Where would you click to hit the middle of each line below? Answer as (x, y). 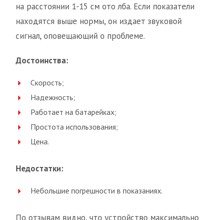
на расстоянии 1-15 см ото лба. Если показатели (105, 6)
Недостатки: (40, 168)
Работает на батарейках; (73, 112)
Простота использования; (74, 127)
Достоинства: (42, 60)
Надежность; (53, 97)
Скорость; (47, 82)
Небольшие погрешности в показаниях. (96, 191)
